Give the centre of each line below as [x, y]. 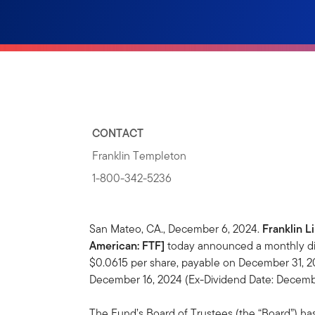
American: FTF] [127, 246]
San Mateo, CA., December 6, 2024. [176, 229]
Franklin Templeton [140, 156]
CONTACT [118, 133]
